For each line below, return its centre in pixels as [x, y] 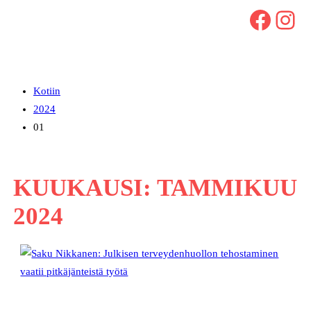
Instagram [282, 19]
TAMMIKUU [227, 187]
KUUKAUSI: [85, 187]
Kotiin [47, 91]
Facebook [254, 19]
